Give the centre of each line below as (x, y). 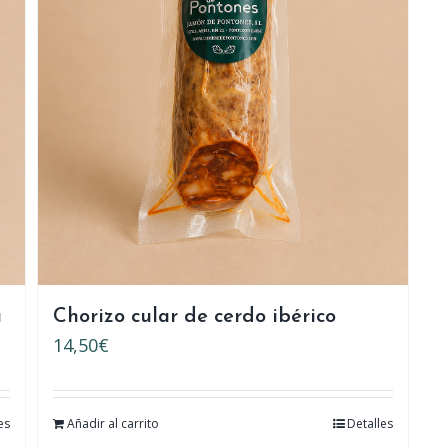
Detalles (369, 424)
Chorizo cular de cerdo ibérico (195, 317)
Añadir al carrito (113, 424)
